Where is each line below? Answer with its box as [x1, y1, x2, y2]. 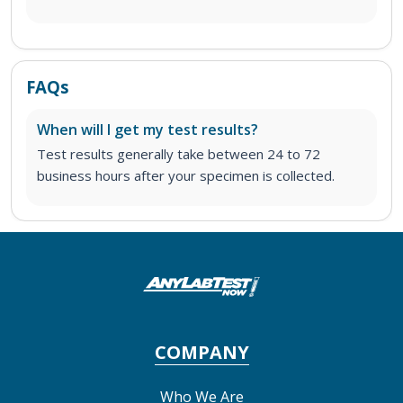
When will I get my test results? [37, 119, 258, 139]
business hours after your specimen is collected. [37, 166, 335, 184]
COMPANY [154, 339, 249, 364]
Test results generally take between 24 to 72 [37, 144, 320, 163]
